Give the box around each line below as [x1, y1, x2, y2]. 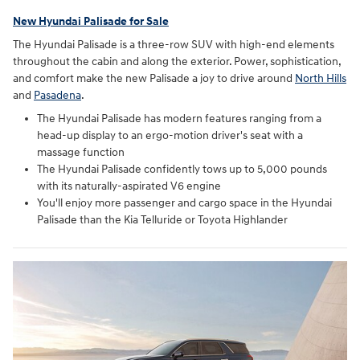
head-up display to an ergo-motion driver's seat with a [37, 129, 303, 143]
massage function [37, 145, 125, 160]
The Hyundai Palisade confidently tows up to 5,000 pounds [37, 162, 327, 177]
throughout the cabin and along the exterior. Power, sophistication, [13, 55, 341, 69]
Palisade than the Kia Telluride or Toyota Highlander [37, 213, 288, 227]
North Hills [295, 72, 346, 86]
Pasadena [34, 88, 81, 103]
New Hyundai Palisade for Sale [13, 14, 169, 28]
